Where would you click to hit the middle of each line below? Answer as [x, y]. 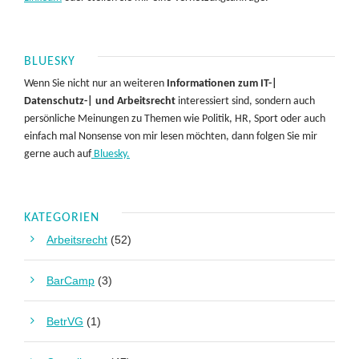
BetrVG [65, 322]
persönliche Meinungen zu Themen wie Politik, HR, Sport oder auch [175, 119]
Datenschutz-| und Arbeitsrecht [100, 102]
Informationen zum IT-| [222, 84]
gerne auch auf [58, 155]
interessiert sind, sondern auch [245, 102]
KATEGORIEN [62, 218]
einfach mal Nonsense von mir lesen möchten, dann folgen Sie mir [171, 137]
